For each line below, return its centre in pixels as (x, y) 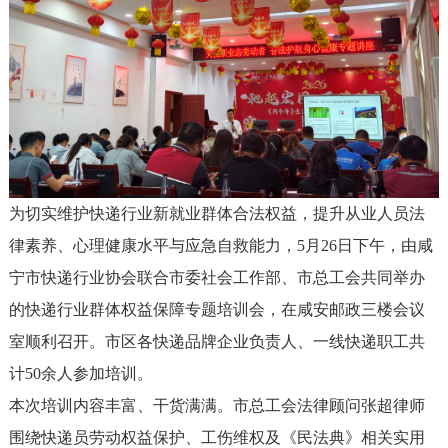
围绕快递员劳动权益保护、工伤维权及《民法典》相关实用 (216, 437)
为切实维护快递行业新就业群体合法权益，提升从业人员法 (216, 213)
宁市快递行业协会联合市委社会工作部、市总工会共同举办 (216, 277)
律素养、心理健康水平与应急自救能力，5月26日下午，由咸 (220, 245)
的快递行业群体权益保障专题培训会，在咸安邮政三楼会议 (216, 309)
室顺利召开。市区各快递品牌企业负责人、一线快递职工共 (216, 341)
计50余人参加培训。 (80, 373)
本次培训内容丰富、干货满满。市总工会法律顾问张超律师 (216, 405)
